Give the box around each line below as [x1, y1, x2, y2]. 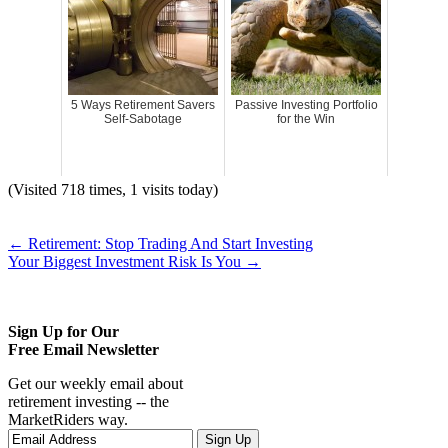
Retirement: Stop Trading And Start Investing [24, 235, 313, 253]
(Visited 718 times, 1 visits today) [8, 181, 218, 199]
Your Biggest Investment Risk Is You [8, 253, 245, 271]
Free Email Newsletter [8, 341, 159, 359]
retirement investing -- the [8, 393, 169, 411]
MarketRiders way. [8, 411, 128, 429]
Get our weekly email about [8, 375, 183, 393]
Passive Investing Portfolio [234, 98, 378, 113]
